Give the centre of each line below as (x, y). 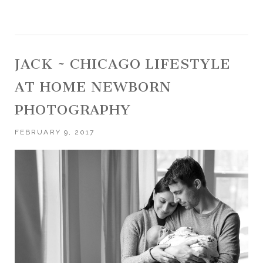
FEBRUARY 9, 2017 (55, 132)
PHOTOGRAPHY (73, 109)
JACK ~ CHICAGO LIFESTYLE (123, 64)
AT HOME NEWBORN (93, 87)
